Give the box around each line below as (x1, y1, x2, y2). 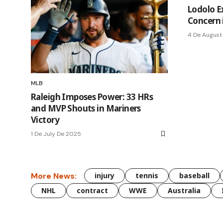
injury (95, 171, 114, 181)
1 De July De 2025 (31, 130, 81, 138)
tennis (135, 171, 158, 181)
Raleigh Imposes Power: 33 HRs (31, 91, 153, 103)
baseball (179, 171, 210, 181)
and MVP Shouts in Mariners (31, 103, 141, 114)
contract (77, 186, 108, 196)
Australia (168, 186, 201, 196)
